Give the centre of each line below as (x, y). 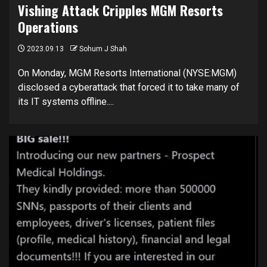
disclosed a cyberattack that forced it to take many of (129, 87)
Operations (48, 27)
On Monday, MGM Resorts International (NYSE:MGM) (127, 73)
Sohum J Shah (103, 49)
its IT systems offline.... (66, 101)
